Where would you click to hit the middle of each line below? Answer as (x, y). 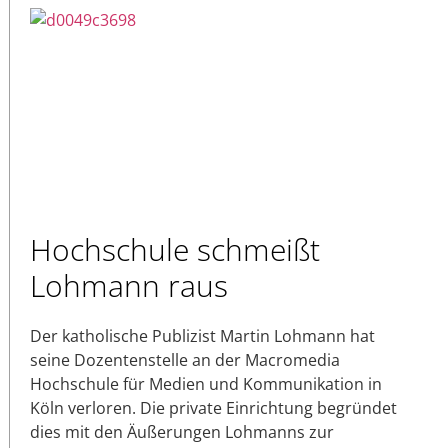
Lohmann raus (129, 285)
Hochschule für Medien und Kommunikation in (206, 383)
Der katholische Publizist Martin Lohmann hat (202, 335)
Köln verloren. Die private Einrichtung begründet (213, 407)
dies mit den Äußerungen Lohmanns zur (182, 431)
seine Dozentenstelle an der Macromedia (185, 359)
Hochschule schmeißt (175, 249)
